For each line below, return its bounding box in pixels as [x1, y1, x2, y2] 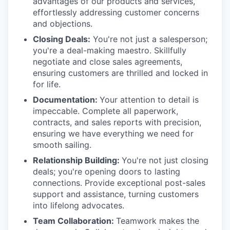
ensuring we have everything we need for [33, 128, 194, 139]
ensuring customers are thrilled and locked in [33, 67, 208, 78]
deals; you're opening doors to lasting [33, 166, 180, 177]
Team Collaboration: [33, 215, 116, 226]
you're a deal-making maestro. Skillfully [33, 45, 186, 55]
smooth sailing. [33, 139, 91, 150]
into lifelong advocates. [33, 200, 124, 210]
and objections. [33, 18, 92, 29]
